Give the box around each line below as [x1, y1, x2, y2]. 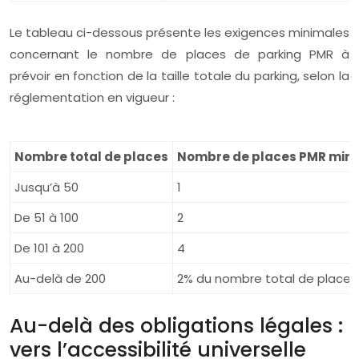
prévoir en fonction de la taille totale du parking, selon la [10, 67, 349, 84]
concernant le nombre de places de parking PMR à [10, 46, 349, 63]
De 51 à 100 [14, 209, 79, 226]
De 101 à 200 [14, 240, 84, 256]
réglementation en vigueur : [10, 89, 175, 106]
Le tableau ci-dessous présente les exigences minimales [10, 24, 349, 41]
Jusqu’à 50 [14, 179, 79, 196]
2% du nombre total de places [177, 270, 357, 287]
